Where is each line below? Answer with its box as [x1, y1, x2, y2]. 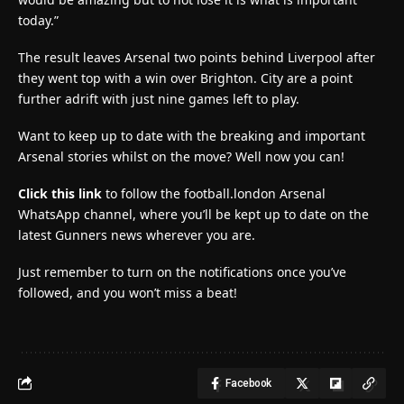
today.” [18, 11, 59, 29]
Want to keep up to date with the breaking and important [18, 126, 365, 144]
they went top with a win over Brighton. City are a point [18, 69, 353, 87]
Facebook [225, 376, 271, 390]
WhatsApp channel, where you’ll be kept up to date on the [18, 205, 369, 223]
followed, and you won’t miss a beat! [18, 283, 237, 301]
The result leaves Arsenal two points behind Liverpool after [18, 48, 375, 66]
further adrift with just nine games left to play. [18, 89, 299, 107]
